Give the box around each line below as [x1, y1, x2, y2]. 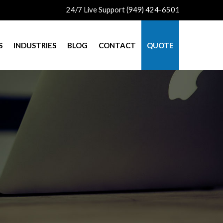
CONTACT [99, 41, 136, 50]
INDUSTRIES [13, 41, 56, 50]
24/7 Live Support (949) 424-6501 [66, 5, 180, 14]
